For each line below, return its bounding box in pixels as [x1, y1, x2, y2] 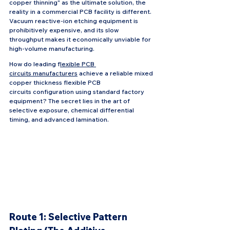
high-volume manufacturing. [9, 45, 94, 52]
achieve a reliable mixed [78, 69, 155, 77]
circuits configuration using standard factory [9, 88, 146, 95]
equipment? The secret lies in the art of [9, 97, 131, 105]
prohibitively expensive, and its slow [9, 26, 120, 34]
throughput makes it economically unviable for [9, 35, 152, 43]
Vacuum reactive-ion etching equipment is [9, 17, 140, 25]
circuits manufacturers [9, 69, 78, 77]
